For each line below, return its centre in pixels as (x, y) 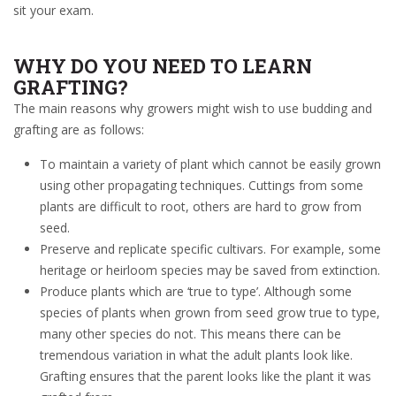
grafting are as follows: (79, 129)
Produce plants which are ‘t (117, 291)
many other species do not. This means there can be (190, 334)
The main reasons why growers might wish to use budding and (193, 108)
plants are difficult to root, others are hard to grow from (201, 206)
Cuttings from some (304, 185)
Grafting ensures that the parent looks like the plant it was (206, 376)
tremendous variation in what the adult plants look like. (196, 355)
